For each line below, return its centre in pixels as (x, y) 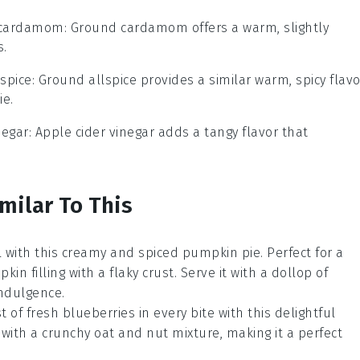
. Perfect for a (302, 253)
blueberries (98, 313)
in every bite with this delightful (235, 313)
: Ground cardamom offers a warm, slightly (196, 28)
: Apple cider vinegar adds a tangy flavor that (168, 132)
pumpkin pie (221, 253)
